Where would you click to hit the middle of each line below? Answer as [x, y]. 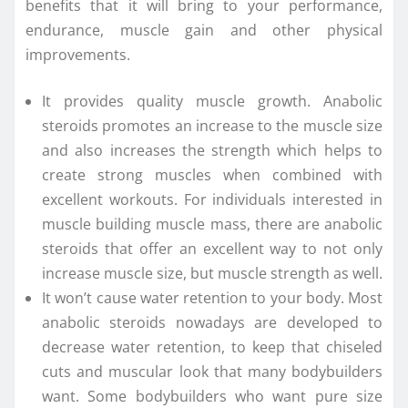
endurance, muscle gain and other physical [204, 30]
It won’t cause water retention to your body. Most [212, 297]
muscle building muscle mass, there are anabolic [212, 224]
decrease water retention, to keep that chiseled [212, 347]
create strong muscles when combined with [212, 174]
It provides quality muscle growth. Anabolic [212, 101]
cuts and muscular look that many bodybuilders [212, 371]
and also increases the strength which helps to [212, 150]
